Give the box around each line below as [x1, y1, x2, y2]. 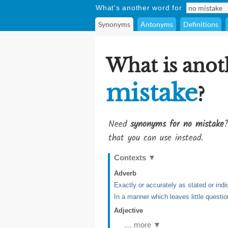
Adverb [114, 169, 136, 177]
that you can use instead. [108, 131, 203, 145]
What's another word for [96, 4, 182, 12]
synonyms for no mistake [130, 118, 224, 131]
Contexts [114, 153, 148, 162]
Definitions [183, 20, 218, 28]
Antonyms [140, 20, 173, 28]
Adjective [114, 207, 143, 214]
